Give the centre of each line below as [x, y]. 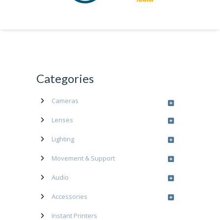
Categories [65, 78]
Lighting [63, 139]
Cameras [65, 101]
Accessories [69, 196]
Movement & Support [83, 158]
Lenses [62, 120]
